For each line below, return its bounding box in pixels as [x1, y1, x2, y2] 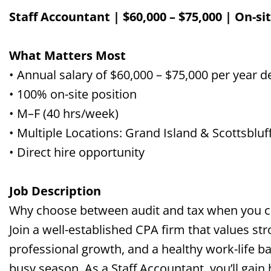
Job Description [9, 183, 101, 199]
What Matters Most [9, 47, 126, 64]
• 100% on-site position [9, 86, 137, 102]
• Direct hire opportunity [9, 144, 145, 160]
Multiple [17, 125, 65, 141]
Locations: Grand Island [65, 125, 197, 141]
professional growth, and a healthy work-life [9, 241, 258, 257]
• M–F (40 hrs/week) [9, 105, 119, 122]
